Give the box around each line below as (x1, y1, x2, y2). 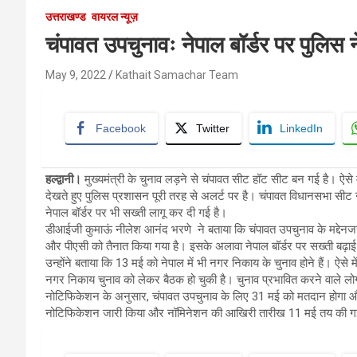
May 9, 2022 (45, 68, 106, 81)
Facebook (96, 121, 146, 135)
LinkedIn (280, 121, 323, 135)
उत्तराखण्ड (45, 10, 86, 23)
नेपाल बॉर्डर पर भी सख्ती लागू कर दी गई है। (45, 205, 227, 220)
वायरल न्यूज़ (92, 10, 138, 23)
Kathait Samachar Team (116, 68, 238, 81)
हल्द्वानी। (45, 171, 81, 186)
